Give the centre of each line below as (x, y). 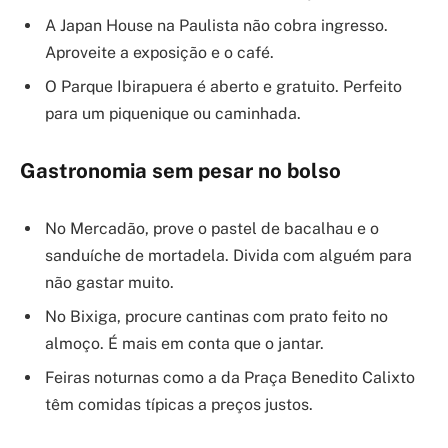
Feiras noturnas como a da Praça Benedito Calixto (230, 377)
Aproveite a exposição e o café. (159, 53)
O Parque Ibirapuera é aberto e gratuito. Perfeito (223, 87)
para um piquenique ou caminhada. (173, 114)
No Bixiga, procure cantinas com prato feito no (216, 316)
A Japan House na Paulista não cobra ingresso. (216, 26)
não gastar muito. (109, 282)
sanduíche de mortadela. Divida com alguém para (228, 255)
